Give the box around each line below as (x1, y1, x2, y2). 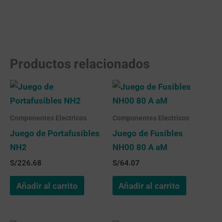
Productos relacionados (10, 56, 150, 71)
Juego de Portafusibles (10, 128, 100, 139)
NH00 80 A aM (112, 142, 167, 153)
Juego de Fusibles (112, 128, 183, 139)
